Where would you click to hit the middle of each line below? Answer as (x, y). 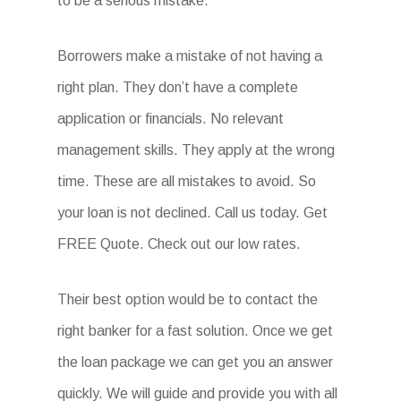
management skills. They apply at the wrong (196, 150)
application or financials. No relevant (171, 119)
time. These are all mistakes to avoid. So (187, 181)
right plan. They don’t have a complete (178, 87)
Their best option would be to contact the (188, 299)
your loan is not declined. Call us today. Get (192, 213)
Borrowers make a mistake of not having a (190, 56)
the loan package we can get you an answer (195, 362)
